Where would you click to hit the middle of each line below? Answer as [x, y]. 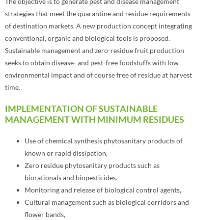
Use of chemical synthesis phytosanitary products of [104, 141]
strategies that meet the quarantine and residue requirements [98, 14]
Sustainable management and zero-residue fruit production [95, 51]
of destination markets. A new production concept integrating [98, 26]
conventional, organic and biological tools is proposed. [87, 38]
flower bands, [45, 215]
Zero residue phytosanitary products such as [92, 165]
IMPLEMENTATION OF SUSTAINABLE [81, 109]
